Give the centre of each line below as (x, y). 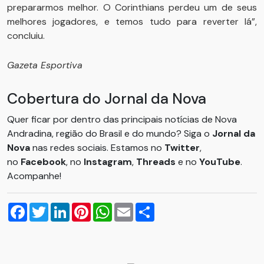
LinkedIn (87, 207)
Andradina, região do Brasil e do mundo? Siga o (110, 133)
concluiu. (26, 35)
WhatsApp (135, 207)
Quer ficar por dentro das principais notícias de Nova (122, 119)
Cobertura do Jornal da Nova (107, 98)
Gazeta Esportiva (45, 65)
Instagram (108, 161)
